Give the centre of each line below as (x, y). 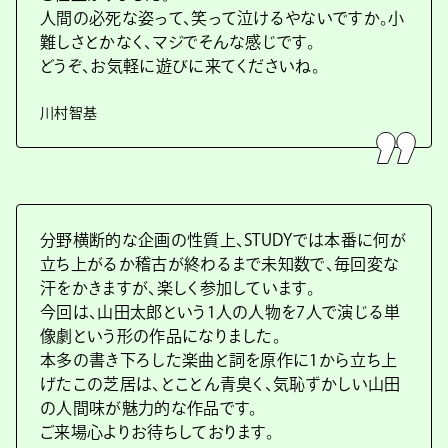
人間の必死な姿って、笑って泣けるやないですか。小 (222, 18)
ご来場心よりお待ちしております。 (157, 432)
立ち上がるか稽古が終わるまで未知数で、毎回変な (220, 264)
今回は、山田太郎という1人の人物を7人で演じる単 (220, 312)
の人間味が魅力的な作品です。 (149, 408)
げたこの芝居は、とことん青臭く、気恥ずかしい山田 (220, 384)
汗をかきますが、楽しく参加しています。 (178, 288)
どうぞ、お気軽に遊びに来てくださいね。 (180, 66)
